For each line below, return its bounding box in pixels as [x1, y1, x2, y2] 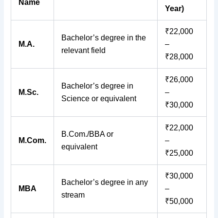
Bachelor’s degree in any [61, 178, 148, 186]
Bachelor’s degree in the [61, 33, 146, 42]
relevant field [61, 46, 106, 54]
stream [61, 190, 85, 199]
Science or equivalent [61, 94, 137, 103]
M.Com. [18, 136, 47, 145]
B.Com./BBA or [61, 129, 114, 138]
